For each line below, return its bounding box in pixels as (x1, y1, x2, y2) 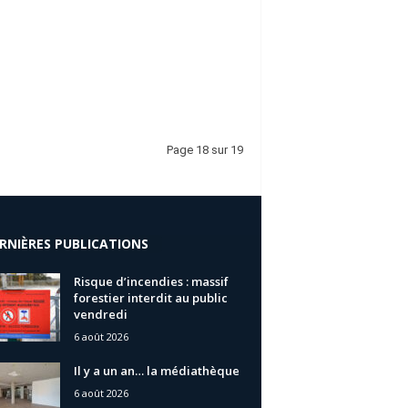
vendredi (73, 305, 127, 322)
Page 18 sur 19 (166, 143, 243, 157)
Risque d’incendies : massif (73, 272, 229, 290)
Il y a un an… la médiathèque (73, 362, 240, 379)
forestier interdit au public (73, 289, 228, 306)
